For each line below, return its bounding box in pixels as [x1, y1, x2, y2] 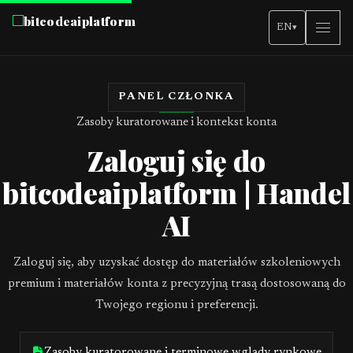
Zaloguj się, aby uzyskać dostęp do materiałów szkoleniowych [13, 257, 340, 269]
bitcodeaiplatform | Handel [2, 174, 351, 211]
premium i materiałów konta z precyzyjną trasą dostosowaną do [7, 278, 346, 290]
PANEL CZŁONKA [118, 91, 235, 102]
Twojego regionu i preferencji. [95, 299, 258, 311]
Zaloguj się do [87, 142, 266, 179]
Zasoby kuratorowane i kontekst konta [76, 117, 277, 128]
